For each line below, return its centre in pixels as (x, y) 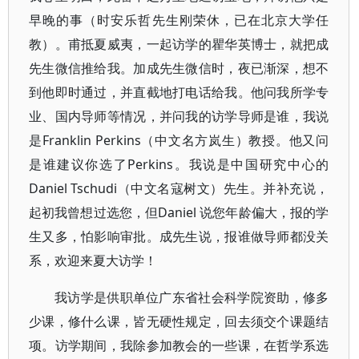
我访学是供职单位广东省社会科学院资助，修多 (192, 297)
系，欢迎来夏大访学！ (93, 260)
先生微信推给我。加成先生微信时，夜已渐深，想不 (179, 68)
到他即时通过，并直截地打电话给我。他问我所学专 (179, 92)
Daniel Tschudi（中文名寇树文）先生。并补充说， (179, 188)
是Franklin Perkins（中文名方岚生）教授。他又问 (179, 140)
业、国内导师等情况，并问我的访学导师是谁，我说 (179, 116)
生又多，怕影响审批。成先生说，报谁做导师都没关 (179, 236)
